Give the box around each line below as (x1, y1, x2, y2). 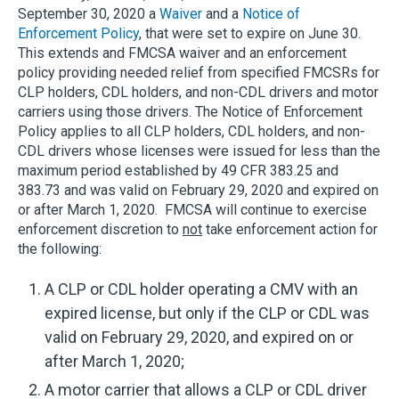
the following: (18, 240, 102, 257)
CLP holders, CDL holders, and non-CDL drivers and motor (18, 83, 379, 101)
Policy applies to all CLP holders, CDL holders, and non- (18, 122, 365, 140)
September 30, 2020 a (18, 4, 159, 22)
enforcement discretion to (18, 220, 183, 238)
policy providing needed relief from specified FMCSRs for (18, 63, 379, 81)
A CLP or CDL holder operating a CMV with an (45, 279, 359, 298)
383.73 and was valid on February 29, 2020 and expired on (18, 181, 379, 199)
